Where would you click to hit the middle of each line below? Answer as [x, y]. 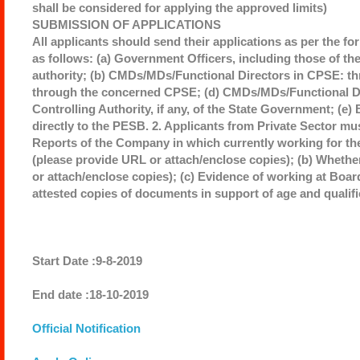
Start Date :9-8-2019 [87, 260]
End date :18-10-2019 [90, 294]
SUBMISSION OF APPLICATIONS [126, 24]
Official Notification [86, 328]
